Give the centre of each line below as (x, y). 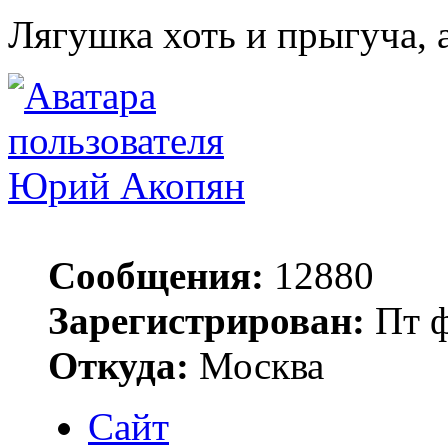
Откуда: (118, 366)
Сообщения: (156, 276)
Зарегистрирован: (206, 321)
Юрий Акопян (126, 186)
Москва (256, 366)
